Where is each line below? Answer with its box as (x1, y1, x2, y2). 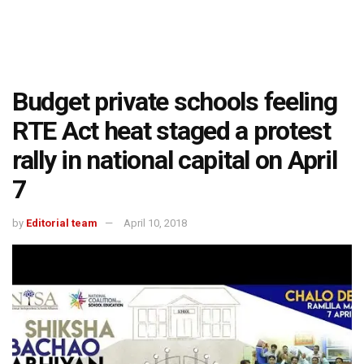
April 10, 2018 (123, 216, 187, 229)
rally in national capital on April (12, 145, 337, 175)
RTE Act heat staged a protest (12, 115, 331, 146)
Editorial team (26, 216, 97, 229)
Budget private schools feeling (12, 86, 337, 117)
